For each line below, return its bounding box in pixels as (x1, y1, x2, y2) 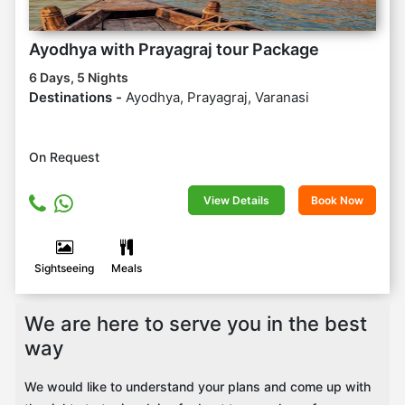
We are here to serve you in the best (24, 312, 367, 336)
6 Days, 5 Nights (29, 70, 128, 86)
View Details (203, 193, 269, 208)
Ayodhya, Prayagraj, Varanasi (126, 89, 309, 107)
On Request (29, 149, 99, 165)
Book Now (311, 193, 363, 208)
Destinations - (29, 89, 126, 107)
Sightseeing (34, 261, 94, 276)
